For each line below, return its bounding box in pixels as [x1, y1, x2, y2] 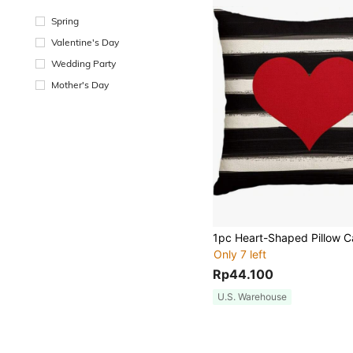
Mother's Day [51, 79, 109, 91]
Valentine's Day [51, 36, 119, 48]
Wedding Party [51, 58, 116, 69]
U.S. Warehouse [217, 291, 288, 303]
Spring [51, 15, 79, 27]
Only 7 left [214, 247, 267, 262]
